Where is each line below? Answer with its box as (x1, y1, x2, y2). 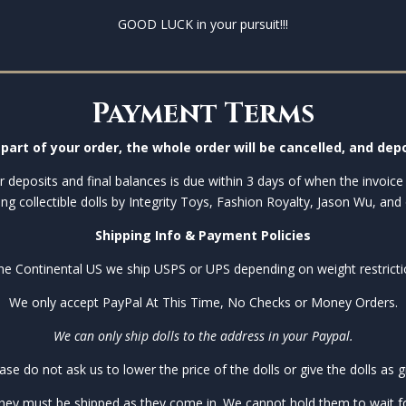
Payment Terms (92, 95, 314, 132)
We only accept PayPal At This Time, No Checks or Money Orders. (8, 293, 398, 311)
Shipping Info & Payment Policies (95, 226, 311, 244)
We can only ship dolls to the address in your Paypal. (53, 326, 353, 344)
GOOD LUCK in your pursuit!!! (118, 15, 288, 34)
